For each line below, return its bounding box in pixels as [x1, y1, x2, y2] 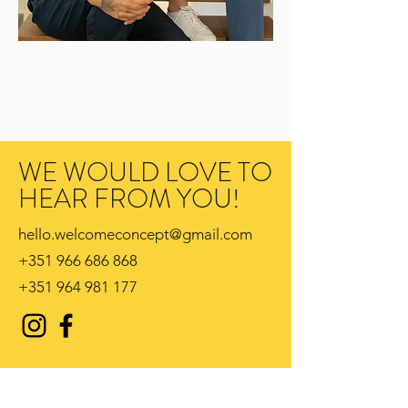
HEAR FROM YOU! [18, 180, 240, 218]
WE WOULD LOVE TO [18, 154, 272, 191]
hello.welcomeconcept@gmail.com [18, 225, 252, 243]
